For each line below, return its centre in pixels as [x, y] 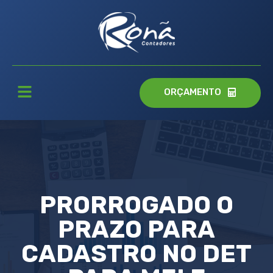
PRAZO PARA [136, 230]
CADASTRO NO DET [136, 254]
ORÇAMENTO [192, 92]
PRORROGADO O [136, 205]
